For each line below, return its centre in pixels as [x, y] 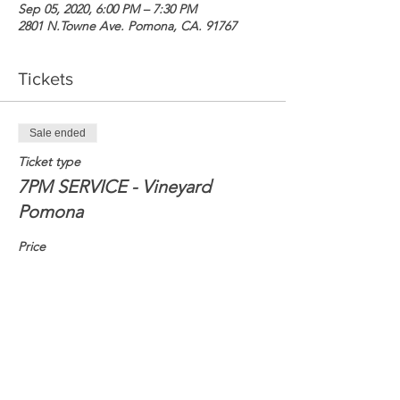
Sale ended [58, 133]
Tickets [46, 79]
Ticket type [49, 162]
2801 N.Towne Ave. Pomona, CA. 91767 [127, 26]
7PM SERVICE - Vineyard [114, 187]
